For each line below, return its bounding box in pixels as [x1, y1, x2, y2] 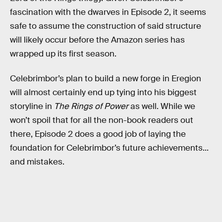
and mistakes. [10, 156, 64, 167]
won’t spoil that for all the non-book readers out [10, 114, 193, 125]
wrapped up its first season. [10, 49, 116, 59]
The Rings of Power [54, 101, 128, 111]
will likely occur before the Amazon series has [10, 35, 185, 46]
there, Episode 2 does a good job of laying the [10, 128, 186, 139]
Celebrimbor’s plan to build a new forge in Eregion [10, 73, 201, 84]
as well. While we [128, 101, 195, 111]
